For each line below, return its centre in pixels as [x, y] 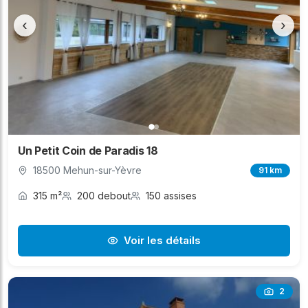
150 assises [171, 196]
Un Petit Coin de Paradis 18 [88, 151]
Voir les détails [162, 241]
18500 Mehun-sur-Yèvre [87, 170]
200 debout [104, 196]
